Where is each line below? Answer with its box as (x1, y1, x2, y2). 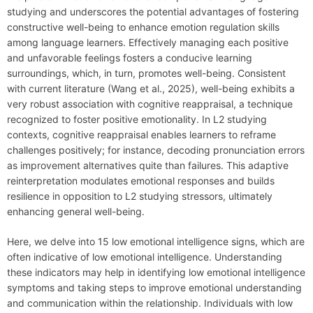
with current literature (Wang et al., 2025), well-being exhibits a (7, 82, 295, 95)
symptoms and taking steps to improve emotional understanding (7, 282, 302, 294)
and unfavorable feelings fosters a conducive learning (7, 52, 252, 64)
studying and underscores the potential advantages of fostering (7, 6, 299, 18)
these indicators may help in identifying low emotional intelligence (7, 266, 305, 279)
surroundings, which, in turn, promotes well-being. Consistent (7, 67, 286, 80)
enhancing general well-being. (7, 205, 145, 218)
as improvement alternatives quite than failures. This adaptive (7, 159, 289, 172)
